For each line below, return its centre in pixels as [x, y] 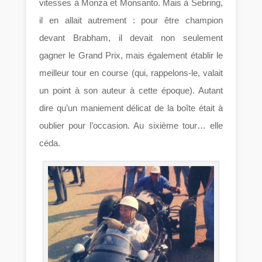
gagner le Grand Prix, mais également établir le [131, 56]
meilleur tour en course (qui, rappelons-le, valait [131, 73]
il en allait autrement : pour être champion [131, 20]
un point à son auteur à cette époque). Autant [131, 91]
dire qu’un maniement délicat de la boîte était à [131, 108]
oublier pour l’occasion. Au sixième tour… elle [131, 126]
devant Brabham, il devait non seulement [131, 38]
